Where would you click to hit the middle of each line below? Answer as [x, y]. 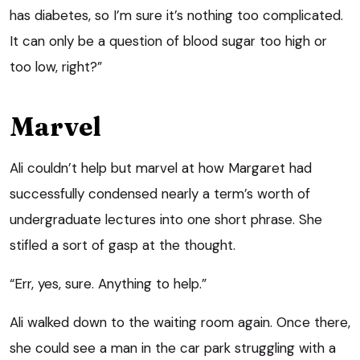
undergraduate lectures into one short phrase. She [166, 219]
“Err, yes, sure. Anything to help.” [108, 283]
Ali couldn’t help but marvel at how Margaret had [161, 168]
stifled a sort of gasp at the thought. [123, 245]
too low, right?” [56, 66]
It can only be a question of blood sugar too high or [168, 41]
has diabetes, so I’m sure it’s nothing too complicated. [176, 15]
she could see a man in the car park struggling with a [173, 348]
